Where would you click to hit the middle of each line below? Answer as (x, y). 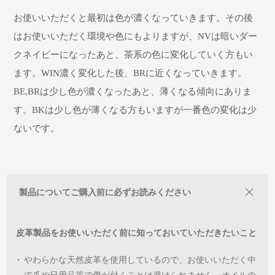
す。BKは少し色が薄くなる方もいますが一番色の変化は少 (135, 110)
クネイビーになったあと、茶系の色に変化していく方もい (134, 54)
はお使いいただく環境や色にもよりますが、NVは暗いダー (136, 36)
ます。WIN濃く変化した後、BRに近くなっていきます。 (130, 73)
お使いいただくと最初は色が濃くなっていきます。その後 (134, 17)
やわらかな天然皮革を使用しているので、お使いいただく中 (140, 260)
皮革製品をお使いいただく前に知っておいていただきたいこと (137, 233)
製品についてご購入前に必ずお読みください (105, 192)
